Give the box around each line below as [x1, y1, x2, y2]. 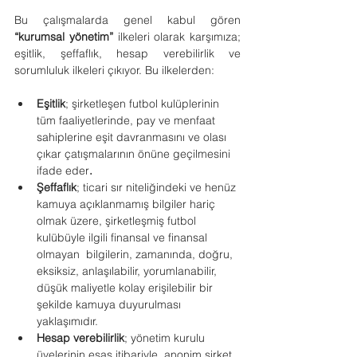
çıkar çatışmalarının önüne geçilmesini [37, 147, 233, 161]
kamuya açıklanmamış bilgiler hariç [37, 197, 218, 211]
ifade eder [37, 163, 89, 178]
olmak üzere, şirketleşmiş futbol [37, 214, 199, 228]
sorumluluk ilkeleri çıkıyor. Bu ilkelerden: [14, 63, 214, 77]
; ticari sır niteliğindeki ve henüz [76, 180, 239, 194]
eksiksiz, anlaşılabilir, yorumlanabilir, [37, 264, 220, 278]
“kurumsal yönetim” [14, 29, 118, 44]
